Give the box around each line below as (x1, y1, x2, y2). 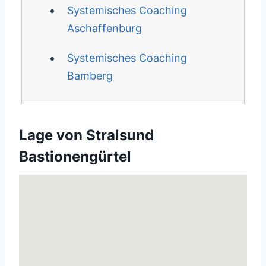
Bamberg (66, 69, 113, 82)
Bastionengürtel (19, 148, 131, 165)
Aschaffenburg (66, 22, 142, 34)
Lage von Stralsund (19, 126, 154, 144)
